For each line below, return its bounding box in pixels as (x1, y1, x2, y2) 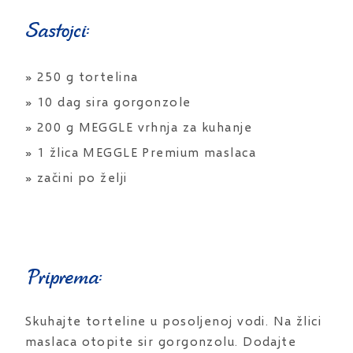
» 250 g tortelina (25, 69, 139, 84)
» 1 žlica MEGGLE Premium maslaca (25, 144, 257, 160)
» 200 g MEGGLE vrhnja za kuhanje (25, 119, 253, 135)
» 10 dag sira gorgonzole (25, 94, 191, 110)
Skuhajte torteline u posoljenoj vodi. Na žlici (25, 313, 322, 329)
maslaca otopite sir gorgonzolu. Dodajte (25, 333, 297, 349)
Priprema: (25, 259, 101, 292)
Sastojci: (25, 13, 88, 45)
